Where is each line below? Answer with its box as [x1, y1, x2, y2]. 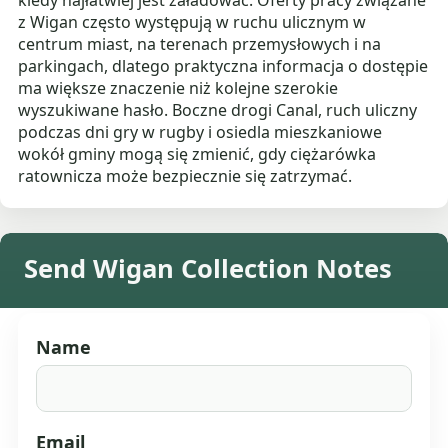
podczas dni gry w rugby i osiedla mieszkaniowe [18, 120, 383, 143]
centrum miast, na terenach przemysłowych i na [18, 32, 382, 55]
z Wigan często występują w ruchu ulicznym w [18, 10, 367, 33]
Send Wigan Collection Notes [24, 250, 392, 286]
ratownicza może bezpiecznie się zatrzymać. [18, 164, 353, 187]
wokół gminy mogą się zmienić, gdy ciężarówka [18, 142, 377, 165]
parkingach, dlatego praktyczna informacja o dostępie [18, 54, 429, 77]
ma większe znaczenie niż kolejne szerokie [18, 76, 339, 99]
